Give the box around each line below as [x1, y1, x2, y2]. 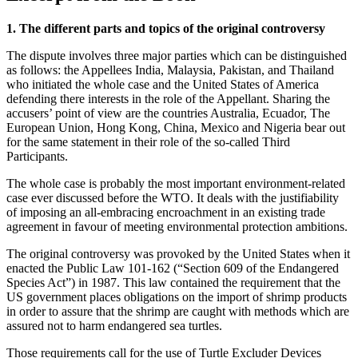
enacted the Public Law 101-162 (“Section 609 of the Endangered [6, 261, 339, 276]
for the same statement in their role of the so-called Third [6, 135, 290, 149]
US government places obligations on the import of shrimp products [6, 290, 347, 304]
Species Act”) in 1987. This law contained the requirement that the [6, 276, 340, 290]
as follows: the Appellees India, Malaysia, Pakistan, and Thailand [6, 63, 334, 78]
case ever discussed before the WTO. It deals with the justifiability [6, 191, 339, 205]
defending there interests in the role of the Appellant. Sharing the [6, 92, 330, 106]
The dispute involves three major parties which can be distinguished [6, 49, 347, 63]
